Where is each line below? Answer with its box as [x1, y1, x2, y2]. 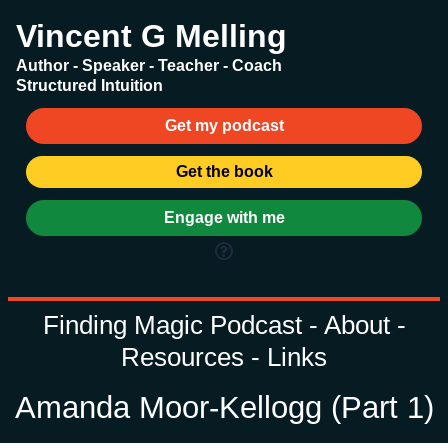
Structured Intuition [16, 77, 163, 94]
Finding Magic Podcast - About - [42, 310, 406, 340]
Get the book [175, 163, 273, 180]
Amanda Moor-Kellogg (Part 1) [14, 390, 434, 425]
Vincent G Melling [16, 18, 287, 54]
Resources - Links [121, 342, 327, 372]
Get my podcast [164, 117, 284, 134]
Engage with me [163, 209, 285, 226]
